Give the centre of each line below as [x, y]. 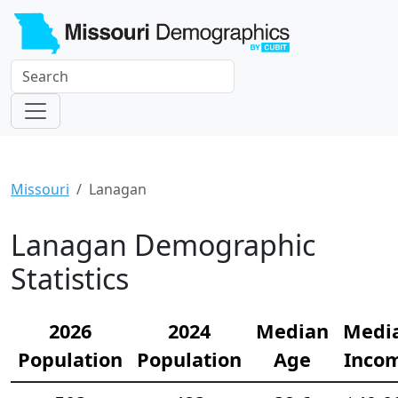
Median [292, 330]
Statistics [70, 278]
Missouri [40, 189]
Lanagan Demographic [163, 244]
